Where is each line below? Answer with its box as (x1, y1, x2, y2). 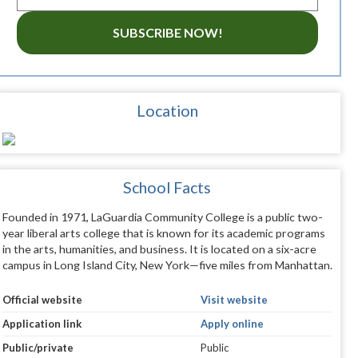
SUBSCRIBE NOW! (112, 25, 223, 41)
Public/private (2, 341, 74, 355)
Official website (2, 293, 82, 307)
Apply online (200, 317, 264, 331)
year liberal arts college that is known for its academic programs (2, 226, 325, 241)
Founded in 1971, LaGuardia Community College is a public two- (2, 210, 323, 225)
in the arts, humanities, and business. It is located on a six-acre (2, 242, 316, 257)
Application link (2, 317, 82, 331)
